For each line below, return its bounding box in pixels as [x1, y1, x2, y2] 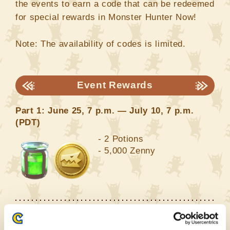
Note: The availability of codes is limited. [15, 39, 186, 49]
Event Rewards [77, 80, 153, 91]
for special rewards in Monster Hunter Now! [15, 12, 197, 23]
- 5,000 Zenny [98, 146, 156, 156]
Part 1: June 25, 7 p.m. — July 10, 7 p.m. [15, 105, 194, 116]
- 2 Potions [98, 134, 144, 144]
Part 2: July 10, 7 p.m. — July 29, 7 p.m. [15, 206, 191, 217]
